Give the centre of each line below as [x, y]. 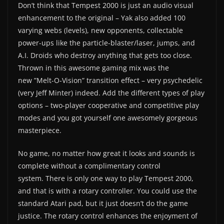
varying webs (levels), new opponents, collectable [100, 30]
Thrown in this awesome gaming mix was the [93, 67]
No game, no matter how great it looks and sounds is [106, 153]
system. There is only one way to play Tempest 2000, [106, 178]
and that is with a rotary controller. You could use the [107, 190]
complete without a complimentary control [89, 165]
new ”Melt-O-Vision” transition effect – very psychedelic [110, 80]
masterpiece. [40, 130]
